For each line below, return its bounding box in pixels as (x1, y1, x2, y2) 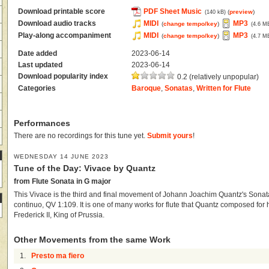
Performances (14, 119, 70, 128)
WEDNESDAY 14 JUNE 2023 (14, 153, 109, 160)
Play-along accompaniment (18, 31, 112, 39)
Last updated (18, 61, 63, 68)
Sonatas (165, 84, 193, 92)
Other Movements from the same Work (14, 235, 171, 245)
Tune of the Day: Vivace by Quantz (14, 164, 156, 174)
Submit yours (147, 132, 193, 140)
